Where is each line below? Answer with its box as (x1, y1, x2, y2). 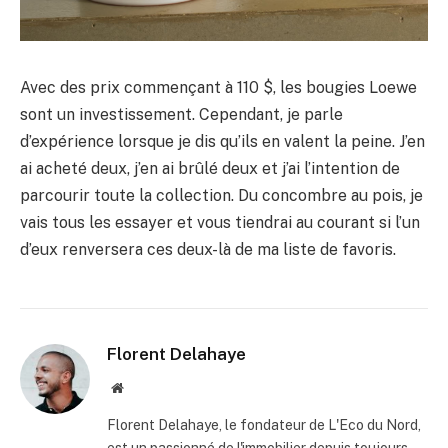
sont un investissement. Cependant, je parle (20, 104, 343, 124)
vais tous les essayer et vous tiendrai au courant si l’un (20, 212, 420, 232)
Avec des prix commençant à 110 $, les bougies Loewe (20, 77, 417, 97)
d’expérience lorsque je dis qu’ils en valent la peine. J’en (20, 131, 425, 151)
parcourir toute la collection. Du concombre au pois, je (20, 185, 423, 205)
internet (122, 399, 166, 414)
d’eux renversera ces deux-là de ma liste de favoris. (20, 239, 396, 259)
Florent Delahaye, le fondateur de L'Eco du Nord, (107, 416, 421, 433)
